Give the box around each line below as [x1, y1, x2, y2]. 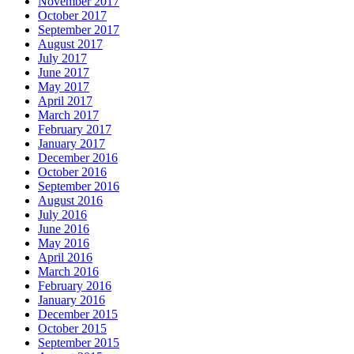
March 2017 [38, 107, 99, 122]
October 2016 [38, 164, 107, 179]
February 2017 [38, 122, 111, 136]
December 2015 [38, 307, 118, 321]
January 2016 [38, 292, 105, 307]
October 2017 [38, 8, 107, 22]
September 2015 [38, 335, 119, 349]
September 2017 [38, 22, 119, 36]
